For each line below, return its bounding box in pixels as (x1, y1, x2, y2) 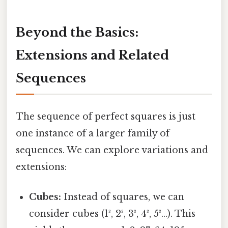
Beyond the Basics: (16, 25, 138, 40)
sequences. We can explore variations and (16, 144, 208, 156)
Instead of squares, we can (61, 191, 185, 203)
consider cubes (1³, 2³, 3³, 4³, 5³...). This (29, 208, 196, 219)
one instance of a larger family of (16, 127, 169, 139)
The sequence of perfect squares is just (16, 110, 195, 122)
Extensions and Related (16, 48, 169, 63)
